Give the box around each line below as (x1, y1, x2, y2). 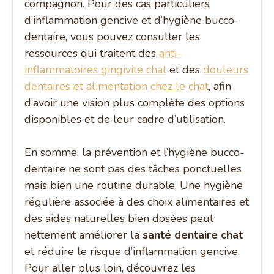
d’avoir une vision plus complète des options (24, 95, 245, 111)
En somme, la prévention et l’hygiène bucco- (24, 145, 245, 160)
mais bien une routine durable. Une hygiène (24, 178, 243, 193)
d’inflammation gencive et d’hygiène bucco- (24, 13, 240, 28)
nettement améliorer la (24, 228, 143, 243)
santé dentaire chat (143, 228, 243, 243)
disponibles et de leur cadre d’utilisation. (24, 112, 226, 127)
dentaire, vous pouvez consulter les (24, 29, 201, 45)
